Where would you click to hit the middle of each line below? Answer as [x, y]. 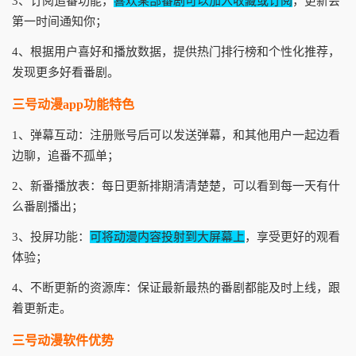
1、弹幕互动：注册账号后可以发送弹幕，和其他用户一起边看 [176, 135]
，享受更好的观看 [292, 237]
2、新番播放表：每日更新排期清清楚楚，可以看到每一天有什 [176, 186]
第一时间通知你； [60, 21]
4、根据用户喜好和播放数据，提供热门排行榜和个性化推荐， [176, 52]
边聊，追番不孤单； [66, 156]
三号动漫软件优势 [63, 341]
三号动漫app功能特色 [73, 104]
